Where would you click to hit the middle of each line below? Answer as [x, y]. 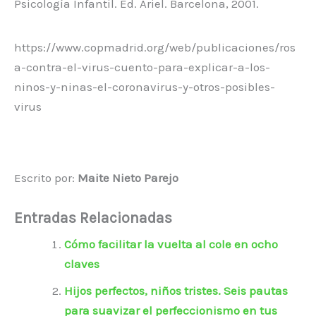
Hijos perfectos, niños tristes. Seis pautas [176, 291]
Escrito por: [46, 178]
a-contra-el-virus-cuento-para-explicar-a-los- [142, 67]
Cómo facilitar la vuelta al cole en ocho [171, 244]
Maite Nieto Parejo [128, 178]
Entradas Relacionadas [93, 218]
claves [82, 264]
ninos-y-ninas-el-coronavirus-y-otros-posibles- [145, 87]
